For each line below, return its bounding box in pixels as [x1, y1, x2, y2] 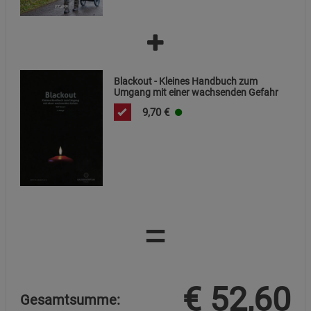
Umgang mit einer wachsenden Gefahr [114, 87, 279, 99]
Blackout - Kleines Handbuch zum [114, 76, 258, 87]
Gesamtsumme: [20, 292, 120, 309]
